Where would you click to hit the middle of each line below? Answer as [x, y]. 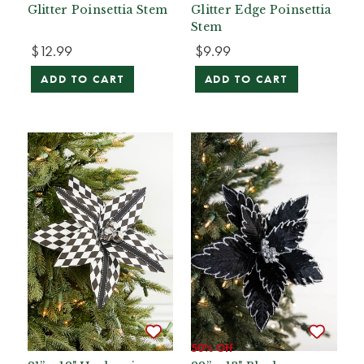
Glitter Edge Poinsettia [261, 10]
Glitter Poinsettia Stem [97, 10]
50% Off [212, 348]
